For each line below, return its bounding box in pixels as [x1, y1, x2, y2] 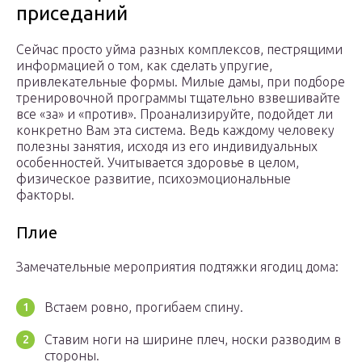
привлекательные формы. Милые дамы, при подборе [16, 74, 345, 90]
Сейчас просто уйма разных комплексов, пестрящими [16, 42, 343, 57]
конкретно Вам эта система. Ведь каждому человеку [16, 123, 335, 138]
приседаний [16, 2, 128, 25]
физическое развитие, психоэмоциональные [16, 171, 291, 187]
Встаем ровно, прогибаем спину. [44, 300, 243, 315]
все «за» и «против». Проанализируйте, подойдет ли [16, 107, 333, 122]
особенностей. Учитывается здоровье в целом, [16, 155, 299, 170]
